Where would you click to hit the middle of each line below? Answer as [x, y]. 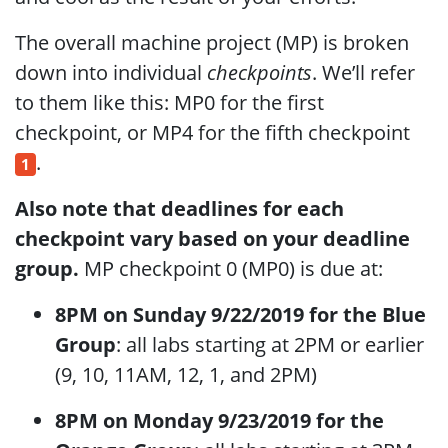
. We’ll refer [363, 72]
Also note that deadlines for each [179, 208]
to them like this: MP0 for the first [169, 102]
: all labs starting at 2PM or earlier [270, 344]
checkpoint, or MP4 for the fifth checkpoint [212, 132]
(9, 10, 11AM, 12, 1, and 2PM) [186, 374]
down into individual [111, 72]
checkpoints [259, 72]
